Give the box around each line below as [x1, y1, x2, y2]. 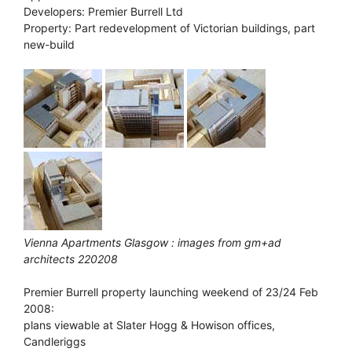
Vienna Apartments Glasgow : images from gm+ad [24, 235, 281, 249]
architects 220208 [24, 251, 118, 266]
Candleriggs [24, 334, 86, 348]
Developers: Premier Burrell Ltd [24, 4, 183, 18]
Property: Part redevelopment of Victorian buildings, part [24, 20, 315, 35]
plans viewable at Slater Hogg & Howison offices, [24, 317, 275, 332]
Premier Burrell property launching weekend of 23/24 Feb [24, 284, 318, 299]
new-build [24, 37, 75, 51]
